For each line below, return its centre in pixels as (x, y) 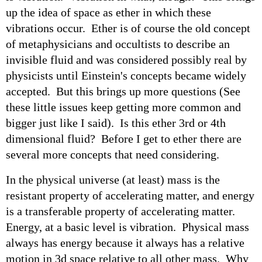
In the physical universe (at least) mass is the (113, 179)
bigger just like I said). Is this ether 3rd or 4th (116, 123)
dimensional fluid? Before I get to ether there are (124, 138)
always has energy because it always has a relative (125, 242)
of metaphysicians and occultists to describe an (118, 44)
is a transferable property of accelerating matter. (123, 211)
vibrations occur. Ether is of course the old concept (128, 28)
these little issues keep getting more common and (123, 107)
